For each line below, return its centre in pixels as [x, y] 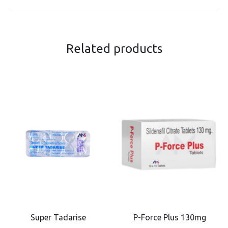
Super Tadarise [58, 218]
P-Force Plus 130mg [170, 218]
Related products [114, 49]
